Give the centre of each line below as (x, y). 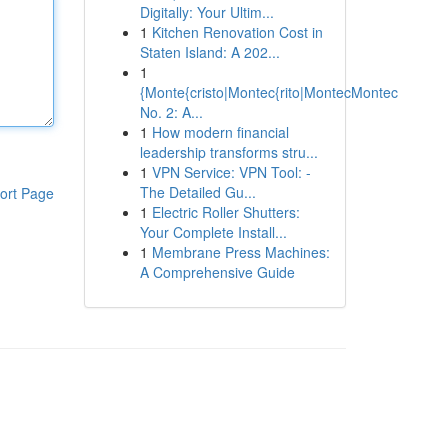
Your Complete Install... (213, 232)
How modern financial (220, 132)
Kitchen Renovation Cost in (237, 32)
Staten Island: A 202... (209, 52)
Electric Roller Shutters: (225, 212)
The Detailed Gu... (197, 192)
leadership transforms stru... (228, 152)
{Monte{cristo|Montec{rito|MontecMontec (268, 92)
